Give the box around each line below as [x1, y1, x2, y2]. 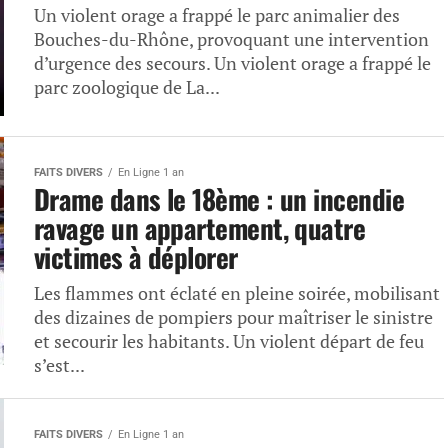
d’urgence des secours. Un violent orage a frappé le [34, 52, 431, 75]
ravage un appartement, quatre [34, 208, 366, 248]
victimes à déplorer [34, 237, 238, 277]
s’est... [34, 354, 85, 377]
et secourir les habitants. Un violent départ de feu [34, 330, 424, 353]
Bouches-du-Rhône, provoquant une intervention [34, 28, 429, 51]
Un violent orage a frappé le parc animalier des [34, 4, 400, 27]
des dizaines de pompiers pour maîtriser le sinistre [34, 306, 433, 329]
